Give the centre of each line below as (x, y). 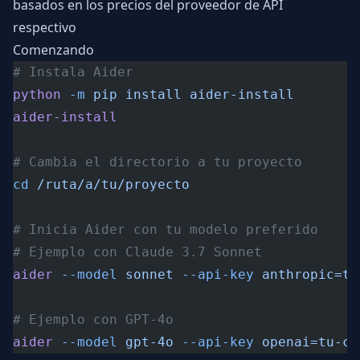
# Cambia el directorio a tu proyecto (157, 162)
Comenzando (53, 50)
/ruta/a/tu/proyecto (109, 184)
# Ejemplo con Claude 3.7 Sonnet (137, 252)
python (37, 94)
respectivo (45, 27)
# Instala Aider (73, 72)
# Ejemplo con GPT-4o (93, 319)
